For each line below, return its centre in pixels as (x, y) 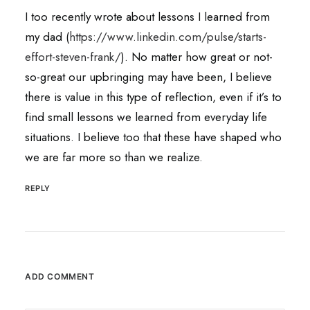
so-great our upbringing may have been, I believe (148, 77)
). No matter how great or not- (197, 57)
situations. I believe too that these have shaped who (153, 137)
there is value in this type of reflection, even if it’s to (153, 97)
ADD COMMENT (60, 276)
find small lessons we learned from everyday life (146, 117)
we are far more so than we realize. (114, 157)
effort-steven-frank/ (73, 57)
